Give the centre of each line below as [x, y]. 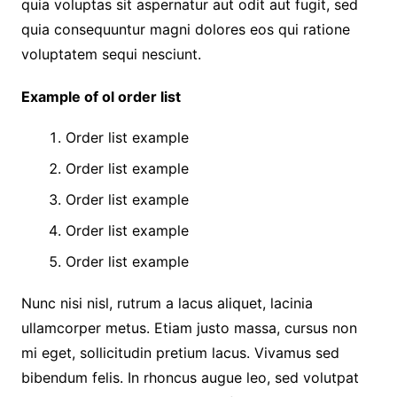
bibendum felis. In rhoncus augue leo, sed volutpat [190, 378]
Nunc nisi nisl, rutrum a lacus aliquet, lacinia [167, 304]
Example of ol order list [101, 97]
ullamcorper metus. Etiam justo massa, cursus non [189, 328]
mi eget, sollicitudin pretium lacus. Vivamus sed [180, 353]
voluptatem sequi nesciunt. [111, 54]
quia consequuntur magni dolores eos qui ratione [185, 30]
